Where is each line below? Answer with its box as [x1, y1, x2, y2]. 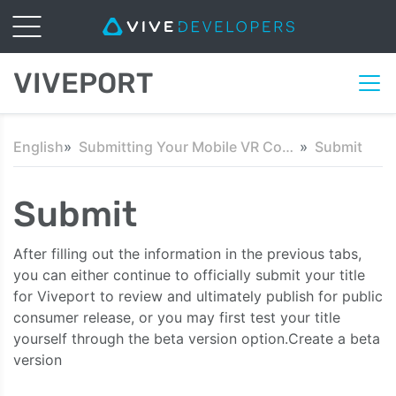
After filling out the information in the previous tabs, [13, 245, 362, 263]
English [13, 138, 64, 156]
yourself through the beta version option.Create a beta [13, 330, 380, 347]
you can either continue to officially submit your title [13, 266, 365, 284]
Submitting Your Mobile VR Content [282, 138, 293, 156]
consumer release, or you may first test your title [13, 308, 340, 326]
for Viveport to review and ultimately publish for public [13, 287, 383, 305]
